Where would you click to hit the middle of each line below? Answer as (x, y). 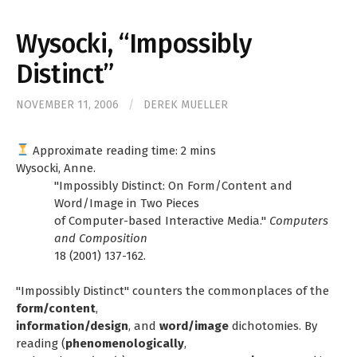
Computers (299, 220)
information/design (72, 326)
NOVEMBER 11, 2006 (67, 104)
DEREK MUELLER (186, 104)
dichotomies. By (273, 326)
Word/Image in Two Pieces (127, 203)
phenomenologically (125, 344)
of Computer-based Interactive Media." (162, 220)
